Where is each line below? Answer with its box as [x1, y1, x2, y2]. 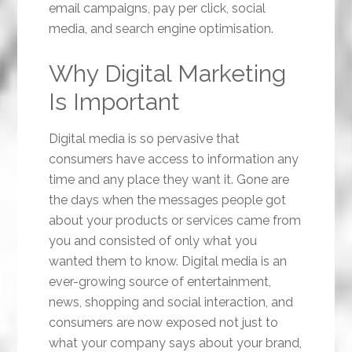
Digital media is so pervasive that [49, 131, 240, 147]
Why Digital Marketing [49, 60, 287, 88]
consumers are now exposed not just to [49, 315, 279, 331]
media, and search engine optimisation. [49, 21, 274, 37]
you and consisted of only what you [49, 233, 258, 249]
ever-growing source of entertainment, [49, 274, 272, 290]
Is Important [49, 88, 181, 116]
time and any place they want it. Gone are [49, 172, 290, 188]
